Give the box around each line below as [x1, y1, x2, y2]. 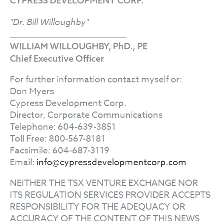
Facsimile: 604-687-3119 [10, 144, 110, 157]
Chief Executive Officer [10, 52, 104, 64]
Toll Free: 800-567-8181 [10, 132, 106, 146]
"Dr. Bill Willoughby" [10, 15, 89, 28]
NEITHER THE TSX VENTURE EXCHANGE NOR [10, 176, 198, 190]
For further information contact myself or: [10, 73, 182, 86]
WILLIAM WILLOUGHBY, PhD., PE [10, 40, 147, 52]
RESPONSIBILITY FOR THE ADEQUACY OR [10, 200, 185, 214]
